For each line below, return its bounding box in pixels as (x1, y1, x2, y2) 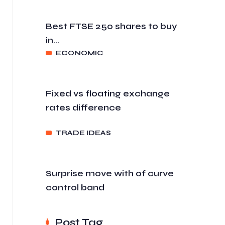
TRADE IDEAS (56, 129, 111, 137)
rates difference (46, 102, 121, 113)
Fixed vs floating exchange (46, 88, 170, 99)
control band (46, 182, 104, 193)
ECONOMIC (56, 49, 103, 57)
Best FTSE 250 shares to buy (46, 21, 177, 32)
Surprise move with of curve (46, 168, 174, 179)
